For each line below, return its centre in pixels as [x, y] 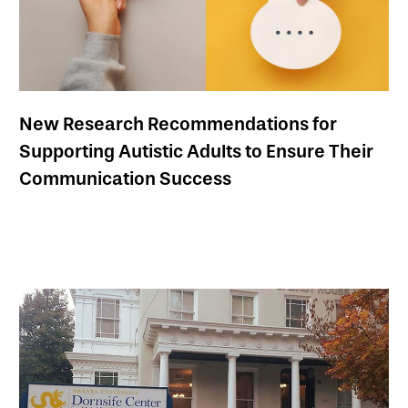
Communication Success [125, 178]
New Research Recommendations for [178, 123]
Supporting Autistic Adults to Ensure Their [196, 151]
